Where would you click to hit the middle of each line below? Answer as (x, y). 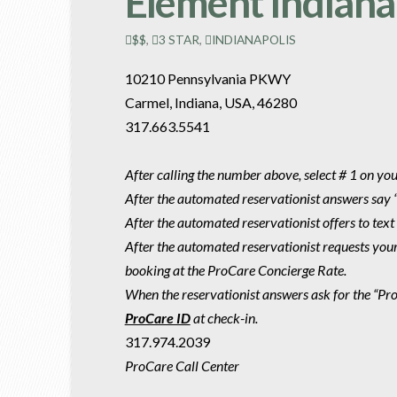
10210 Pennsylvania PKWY (207, 78)
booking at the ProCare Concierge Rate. (235, 269)
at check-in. (225, 317)
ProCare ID (157, 317)
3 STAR (179, 39)
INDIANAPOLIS (253, 39)
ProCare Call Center (182, 365)
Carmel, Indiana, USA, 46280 (210, 102)
